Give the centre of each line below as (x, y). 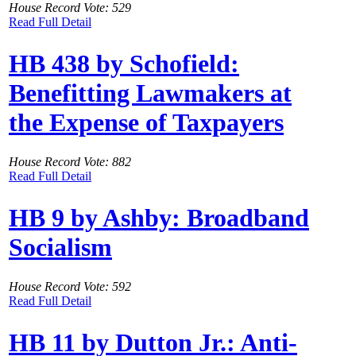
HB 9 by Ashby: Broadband (159, 218)
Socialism (60, 248)
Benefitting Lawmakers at (150, 93)
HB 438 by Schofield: (124, 64)
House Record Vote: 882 (70, 161)
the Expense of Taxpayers (146, 123)
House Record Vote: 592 (70, 286)
